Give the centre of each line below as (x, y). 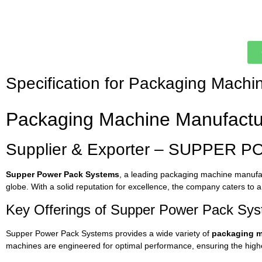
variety (189, 233)
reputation (96, 187)
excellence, (150, 187)
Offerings (64, 209)
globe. (18, 187)
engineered (81, 245)
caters (235, 187)
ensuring (214, 245)
